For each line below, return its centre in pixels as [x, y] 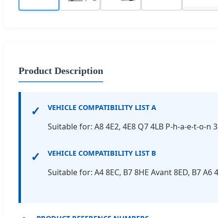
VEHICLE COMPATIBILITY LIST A [102, 107]
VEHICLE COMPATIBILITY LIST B [102, 153]
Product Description [61, 70]
